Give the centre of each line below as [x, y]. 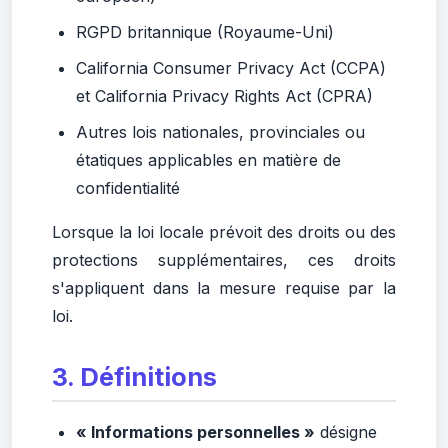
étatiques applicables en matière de [208, 160]
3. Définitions [134, 377]
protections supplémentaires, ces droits [224, 260]
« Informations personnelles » [195, 432]
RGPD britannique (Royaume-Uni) [205, 32]
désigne [346, 432]
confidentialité [128, 188]
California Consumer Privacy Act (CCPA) [231, 68]
